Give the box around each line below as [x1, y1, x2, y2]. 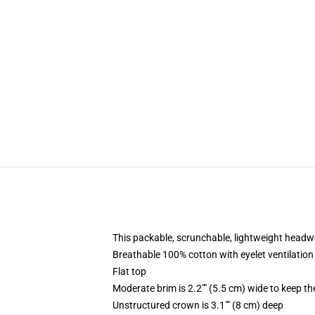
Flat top [112, 266, 146, 277]
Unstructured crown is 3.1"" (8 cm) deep [112, 300, 283, 311]
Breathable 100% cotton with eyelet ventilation [112, 249, 314, 260]
